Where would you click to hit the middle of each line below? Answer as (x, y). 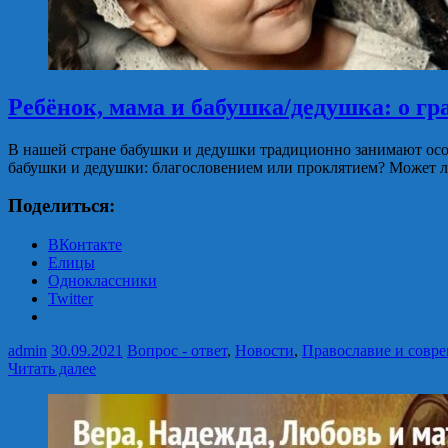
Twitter (70, 299)
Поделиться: (61, 206)
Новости (264, 351)
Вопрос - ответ (177, 351)
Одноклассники (102, 281)
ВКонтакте (85, 245)
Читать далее (52, 369)
